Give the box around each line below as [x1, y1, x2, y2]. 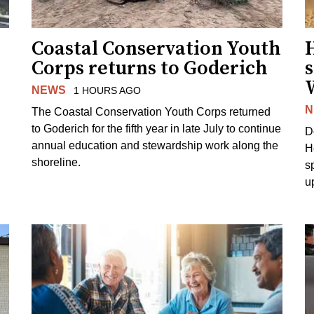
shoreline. [32, 156, 81, 168]
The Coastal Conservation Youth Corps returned [32, 105, 271, 118]
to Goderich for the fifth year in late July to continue [32, 122, 282, 135]
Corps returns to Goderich [32, 55, 268, 81]
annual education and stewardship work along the [32, 139, 279, 151]
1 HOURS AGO [73, 84, 141, 96]
